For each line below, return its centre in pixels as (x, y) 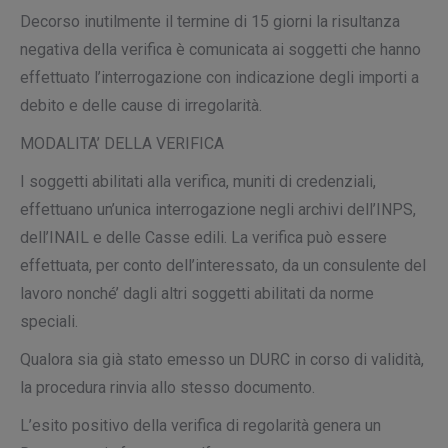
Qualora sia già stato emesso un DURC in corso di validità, (222, 359)
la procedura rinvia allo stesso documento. (167, 387)
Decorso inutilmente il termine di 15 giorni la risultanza (210, 21)
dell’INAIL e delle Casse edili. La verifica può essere (203, 237)
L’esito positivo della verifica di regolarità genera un (200, 425)
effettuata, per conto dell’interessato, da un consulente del (223, 265)
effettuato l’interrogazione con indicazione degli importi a (219, 77)
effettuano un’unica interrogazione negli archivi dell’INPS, (218, 209)
